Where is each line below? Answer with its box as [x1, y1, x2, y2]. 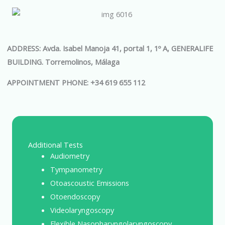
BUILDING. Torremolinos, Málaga [7, 56, 120, 67]
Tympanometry [50, 164, 102, 174]
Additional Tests [28, 139, 83, 150]
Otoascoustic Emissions [50, 177, 129, 188]
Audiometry [50, 150, 89, 161]
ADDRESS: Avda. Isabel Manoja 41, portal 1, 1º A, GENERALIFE [7, 43, 213, 53]
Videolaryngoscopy [50, 204, 114, 215]
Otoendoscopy [50, 191, 100, 201]
